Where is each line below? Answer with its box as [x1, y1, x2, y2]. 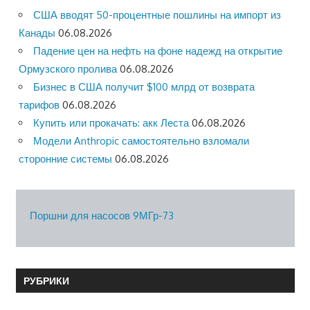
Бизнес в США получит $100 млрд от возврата [33, 80, 255, 94]
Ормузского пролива [19, 62, 117, 76]
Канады [19, 26, 55, 40]
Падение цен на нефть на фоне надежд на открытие [33, 44, 282, 58]
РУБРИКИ [23, 274, 69, 286]
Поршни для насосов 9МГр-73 [29, 208, 174, 222]
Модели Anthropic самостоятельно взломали [33, 134, 249, 148]
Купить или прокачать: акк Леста [33, 116, 189, 130]
